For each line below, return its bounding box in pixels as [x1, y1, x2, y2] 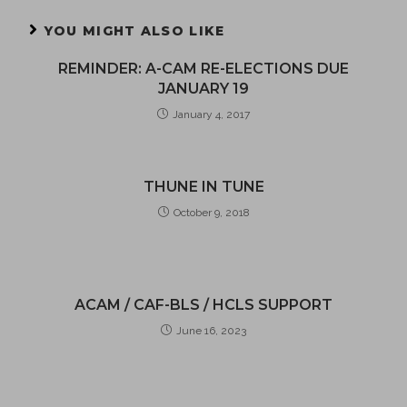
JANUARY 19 [158, 80, 249, 97]
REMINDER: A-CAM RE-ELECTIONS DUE [58, 60, 349, 77]
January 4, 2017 [173, 108, 250, 121]
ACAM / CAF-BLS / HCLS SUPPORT [74, 296, 333, 313]
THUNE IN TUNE [143, 178, 264, 195]
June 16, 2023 [176, 324, 246, 337]
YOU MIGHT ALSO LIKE [44, 23, 225, 39]
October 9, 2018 [173, 206, 250, 219]
